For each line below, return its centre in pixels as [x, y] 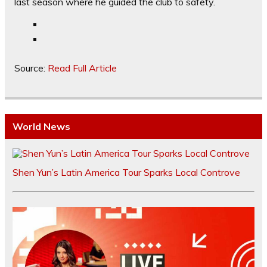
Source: [31, 68]
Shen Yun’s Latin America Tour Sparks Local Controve [126, 172]
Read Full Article [82, 68]
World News [41, 126]
